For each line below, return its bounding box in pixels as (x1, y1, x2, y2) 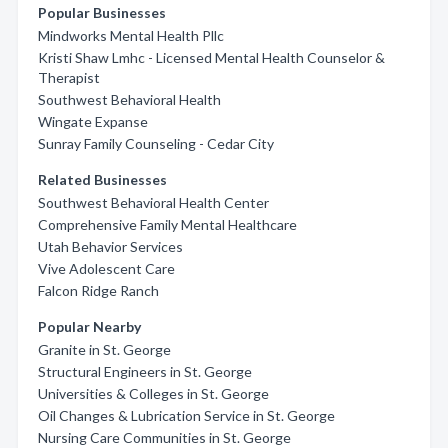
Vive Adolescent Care (38, 260, 175, 277)
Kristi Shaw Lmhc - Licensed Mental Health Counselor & (38, 49, 385, 66)
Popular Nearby (38, 318, 141, 335)
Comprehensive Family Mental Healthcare (38, 216, 297, 233)
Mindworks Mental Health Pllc (38, 27, 224, 44)
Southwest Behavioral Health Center (38, 194, 269, 211)
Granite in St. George (38, 341, 171, 358)
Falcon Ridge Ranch (38, 282, 159, 299)
